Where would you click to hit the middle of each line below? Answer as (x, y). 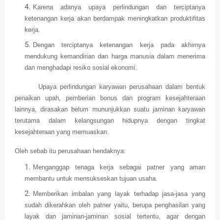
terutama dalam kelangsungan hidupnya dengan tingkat (110, 121)
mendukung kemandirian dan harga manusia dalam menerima (115, 56)
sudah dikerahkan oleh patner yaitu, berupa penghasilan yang (115, 205)
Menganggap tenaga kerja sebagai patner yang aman (119, 167)
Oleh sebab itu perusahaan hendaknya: (70, 151)
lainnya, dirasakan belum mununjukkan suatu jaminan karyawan (110, 110)
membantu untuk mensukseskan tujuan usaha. (91, 179)
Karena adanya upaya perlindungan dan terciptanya (119, 7)
